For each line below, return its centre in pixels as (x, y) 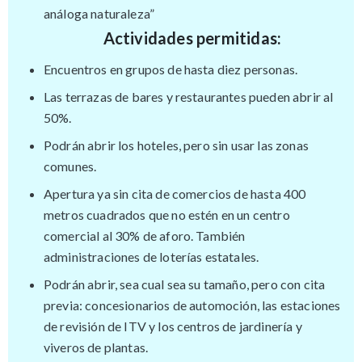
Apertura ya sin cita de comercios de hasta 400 (175, 193)
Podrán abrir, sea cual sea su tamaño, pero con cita (185, 284)
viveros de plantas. (96, 347)
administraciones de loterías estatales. (152, 256)
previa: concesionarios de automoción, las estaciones (192, 305)
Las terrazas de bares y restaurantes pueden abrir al (189, 96)
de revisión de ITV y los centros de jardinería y (173, 326)
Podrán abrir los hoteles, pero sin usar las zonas (176, 145)
